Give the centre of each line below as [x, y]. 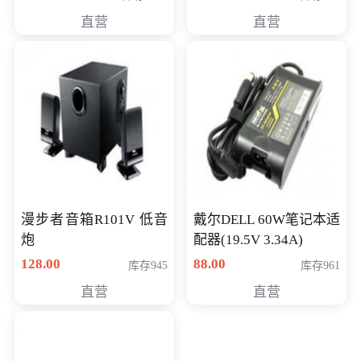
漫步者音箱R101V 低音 [94, 219]
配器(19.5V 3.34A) [249, 239]
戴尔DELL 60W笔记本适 [267, 219]
